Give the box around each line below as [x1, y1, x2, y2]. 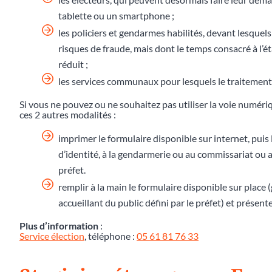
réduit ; [58, 58, 88, 70]
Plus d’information [19, 219, 98, 231]
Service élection [19, 229, 84, 242]
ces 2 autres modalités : [19, 108, 116, 120]
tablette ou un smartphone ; [58, 9, 174, 21]
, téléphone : [84, 229, 137, 242]
